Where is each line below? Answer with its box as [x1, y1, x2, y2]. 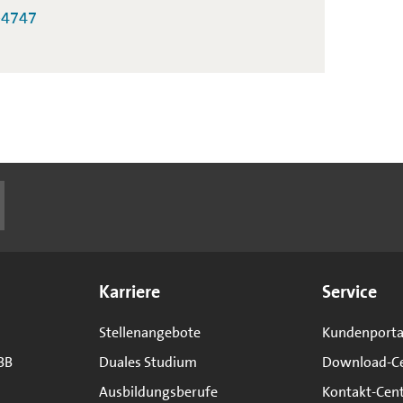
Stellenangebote [98, 323, 201, 342]
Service [322, 280, 378, 303]
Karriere [98, 280, 160, 303]
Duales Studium [98, 353, 197, 372]
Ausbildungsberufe [98, 382, 218, 401]
